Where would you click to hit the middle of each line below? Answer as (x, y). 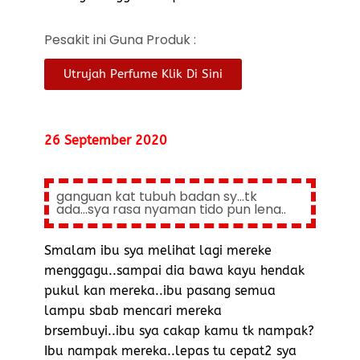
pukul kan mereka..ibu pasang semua (160, 291)
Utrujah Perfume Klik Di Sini (143, 74)
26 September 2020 (106, 140)
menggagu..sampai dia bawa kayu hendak (174, 271)
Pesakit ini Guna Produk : (120, 39)
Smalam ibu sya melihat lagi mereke (158, 251)
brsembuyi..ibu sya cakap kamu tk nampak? (179, 331)
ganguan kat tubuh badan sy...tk (157, 197)
